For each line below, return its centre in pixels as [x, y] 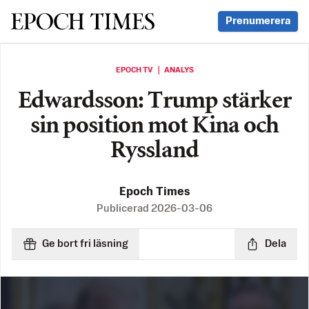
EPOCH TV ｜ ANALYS [154, 70]
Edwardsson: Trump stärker [154, 102]
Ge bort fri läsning [85, 244]
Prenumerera [258, 21]
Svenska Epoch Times [82, 21]
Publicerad [124, 209]
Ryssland [154, 151]
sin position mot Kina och [154, 127]
